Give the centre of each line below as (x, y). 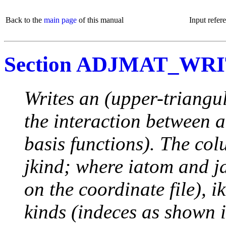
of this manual (100, 20)
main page (60, 20)
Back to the (25, 20)
